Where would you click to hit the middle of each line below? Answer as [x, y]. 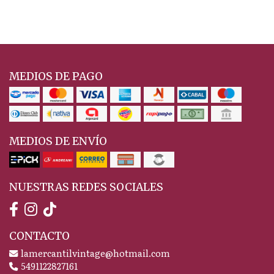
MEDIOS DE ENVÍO [58, 141]
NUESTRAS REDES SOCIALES [86, 187]
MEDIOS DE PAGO [56, 76]
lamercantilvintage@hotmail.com [94, 253]
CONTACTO [39, 236]
